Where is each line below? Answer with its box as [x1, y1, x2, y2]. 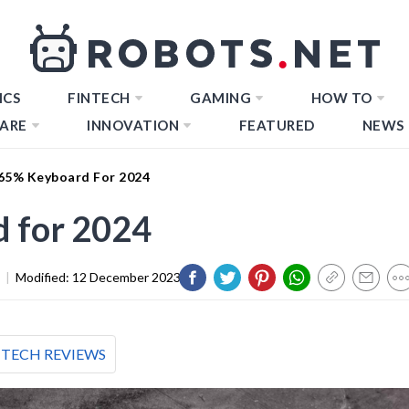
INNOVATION [87, 117, 179, 133]
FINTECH [68, 89, 131, 106]
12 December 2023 [72, 268, 181, 285]
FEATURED [238, 117, 315, 133]
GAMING [190, 89, 251, 106]
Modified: [16, 268, 72, 285]
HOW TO [310, 89, 372, 106]
